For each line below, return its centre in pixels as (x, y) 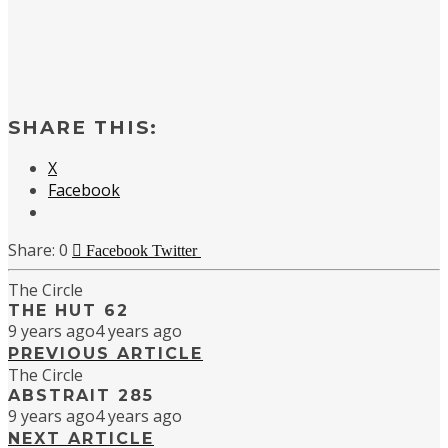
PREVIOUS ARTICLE (105, 354)
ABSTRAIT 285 (81, 396)
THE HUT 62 (68, 311)
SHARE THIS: (83, 127)
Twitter (176, 251)
